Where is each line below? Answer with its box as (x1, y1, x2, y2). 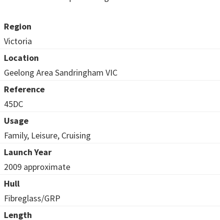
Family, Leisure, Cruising (4, 129, 91, 141)
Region (4, 20, 31, 32)
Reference (4, 83, 45, 95)
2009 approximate (4, 161, 70, 172)
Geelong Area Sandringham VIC (4, 66, 117, 78)
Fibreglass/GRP (4, 192, 60, 204)
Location (4, 52, 39, 63)
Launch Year (4, 146, 52, 158)
